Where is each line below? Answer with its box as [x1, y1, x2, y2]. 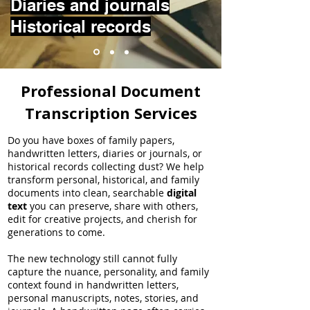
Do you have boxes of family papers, [8, 134, 174, 147]
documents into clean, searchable [8, 186, 167, 199]
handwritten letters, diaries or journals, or [8, 147, 202, 160]
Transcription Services [24, 102, 197, 123]
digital [167, 186, 197, 199]
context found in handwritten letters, [8, 278, 179, 291]
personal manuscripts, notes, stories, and [8, 291, 199, 304]
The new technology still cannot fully [8, 252, 177, 265]
